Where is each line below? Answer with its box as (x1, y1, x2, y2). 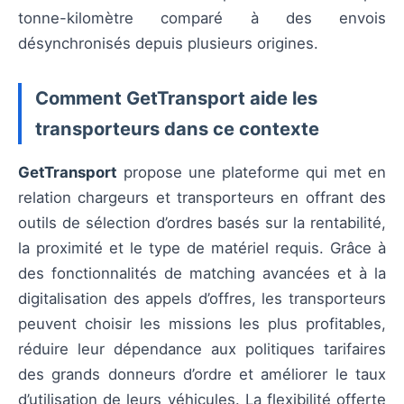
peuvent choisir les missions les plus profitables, (18, 314, 386, 333)
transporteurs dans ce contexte (35, 116, 319, 140)
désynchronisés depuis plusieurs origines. (18, 33, 318, 52)
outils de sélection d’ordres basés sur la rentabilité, (18, 213, 386, 232)
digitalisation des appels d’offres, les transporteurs (18, 289, 386, 308)
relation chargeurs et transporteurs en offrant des (18, 188, 386, 207)
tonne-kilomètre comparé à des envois (18, 8, 386, 27)
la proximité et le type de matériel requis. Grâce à (18, 238, 386, 257)
